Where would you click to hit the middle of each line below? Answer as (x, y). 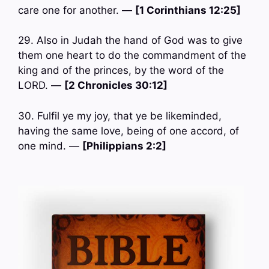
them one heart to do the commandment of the (132, 56)
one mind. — (50, 146)
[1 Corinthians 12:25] (188, 10)
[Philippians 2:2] (124, 146)
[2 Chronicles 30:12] (116, 86)
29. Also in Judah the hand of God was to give (130, 41)
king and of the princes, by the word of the (121, 71)
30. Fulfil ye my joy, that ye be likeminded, (120, 116)
